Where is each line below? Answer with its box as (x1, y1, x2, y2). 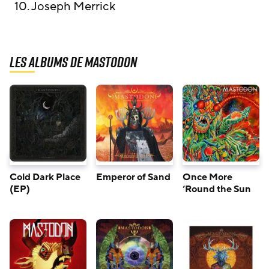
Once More (183, 171, 232, 184)
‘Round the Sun (183, 183, 251, 196)
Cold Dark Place (10, 171, 80, 184)
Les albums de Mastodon (10, 52, 137, 72)
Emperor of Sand (96, 171, 171, 184)
